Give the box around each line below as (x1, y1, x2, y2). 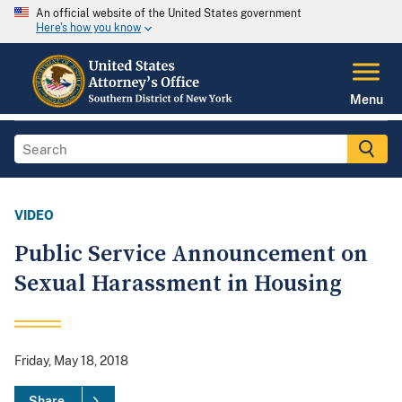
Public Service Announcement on (14, 240, 368, 270)
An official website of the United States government (36, 7, 301, 20)
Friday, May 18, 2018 (14, 354, 128, 369)
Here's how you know (36, 22, 141, 35)
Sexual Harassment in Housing (14, 269, 342, 300)
